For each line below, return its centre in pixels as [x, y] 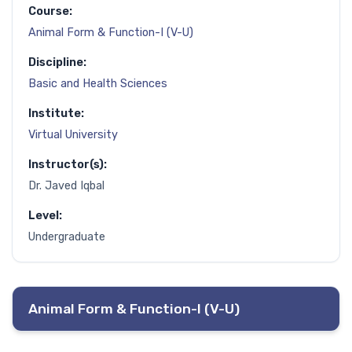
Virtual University [73, 134]
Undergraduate [67, 236]
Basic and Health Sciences [98, 83]
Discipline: [57, 62]
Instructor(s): [68, 164]
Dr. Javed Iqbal [66, 185]
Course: [50, 11]
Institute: [56, 113]
